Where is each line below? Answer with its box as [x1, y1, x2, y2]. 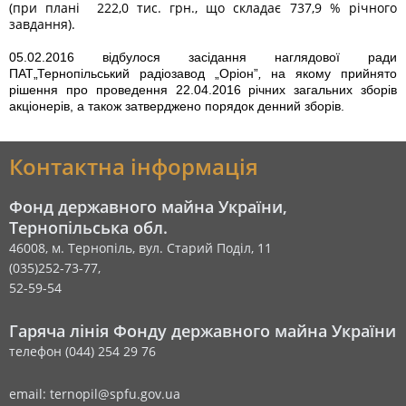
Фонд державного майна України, [9, 196, 287, 217]
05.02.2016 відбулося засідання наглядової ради [9, 50, 397, 64]
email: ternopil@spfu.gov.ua [9, 385, 180, 402]
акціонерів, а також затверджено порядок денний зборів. [9, 99, 344, 113]
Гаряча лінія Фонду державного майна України [9, 320, 396, 342]
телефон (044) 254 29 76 [9, 343, 156, 360]
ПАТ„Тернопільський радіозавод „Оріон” [9, 66, 258, 81]
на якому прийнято [271, 66, 398, 81]
